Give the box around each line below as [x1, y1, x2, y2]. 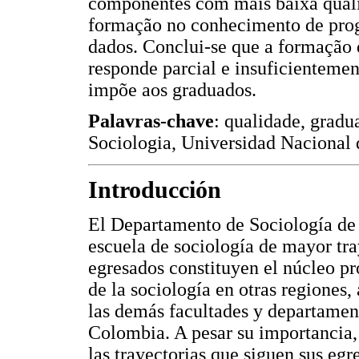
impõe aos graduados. [88, 79, 256, 100]
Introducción [88, 175, 221, 204]
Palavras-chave [88, 111, 214, 132]
